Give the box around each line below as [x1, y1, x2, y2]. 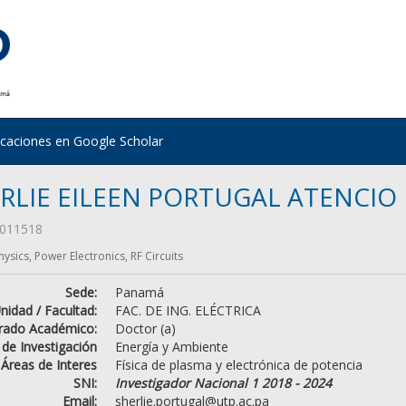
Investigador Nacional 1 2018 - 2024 [114, 373, 332, 391]
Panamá [114, 283, 164, 301]
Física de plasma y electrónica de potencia [114, 355, 362, 373]
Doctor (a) [114, 319, 176, 337]
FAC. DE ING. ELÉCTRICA [114, 301, 261, 319]
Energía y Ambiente [114, 337, 228, 355]
